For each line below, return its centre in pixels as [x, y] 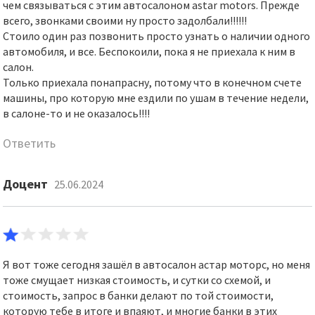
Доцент [26, 184]
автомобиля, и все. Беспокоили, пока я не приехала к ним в [149, 51]
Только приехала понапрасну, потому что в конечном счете [153, 82]
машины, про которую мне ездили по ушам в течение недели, [156, 98]
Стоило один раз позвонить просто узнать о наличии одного [157, 36]
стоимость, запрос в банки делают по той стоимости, [139, 295]
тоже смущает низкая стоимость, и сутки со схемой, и [137, 280]
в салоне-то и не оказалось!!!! [77, 113]
